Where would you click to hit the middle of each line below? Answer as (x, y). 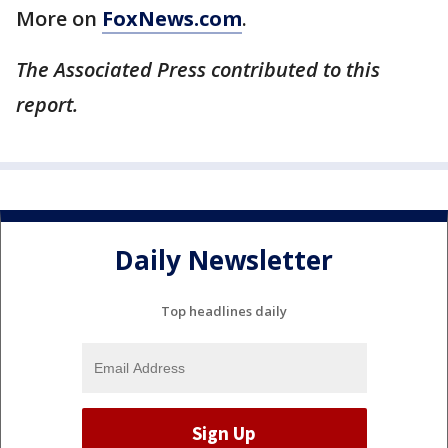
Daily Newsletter (224, 259)
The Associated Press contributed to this (198, 70)
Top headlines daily (224, 311)
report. (47, 105)
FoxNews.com (172, 19)
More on (59, 19)
